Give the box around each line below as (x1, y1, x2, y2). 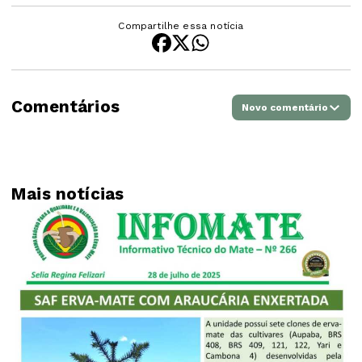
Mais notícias (11, 183, 124, 204)
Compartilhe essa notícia (118, 19, 244, 32)
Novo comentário (242, 101, 328, 113)
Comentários (11, 97, 120, 116)
